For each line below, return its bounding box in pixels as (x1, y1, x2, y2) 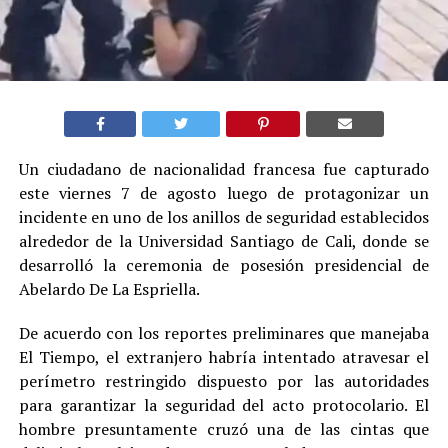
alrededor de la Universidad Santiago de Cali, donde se (18, 229, 430, 252)
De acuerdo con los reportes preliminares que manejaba (18, 321, 430, 344)
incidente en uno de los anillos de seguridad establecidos (18, 205, 430, 228)
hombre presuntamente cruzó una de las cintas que (18, 417, 430, 440)
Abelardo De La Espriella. (18, 277, 200, 300)
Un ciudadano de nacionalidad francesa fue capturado (18, 157, 430, 180)
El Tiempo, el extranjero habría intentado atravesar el (18, 345, 430, 368)
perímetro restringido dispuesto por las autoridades (18, 369, 430, 392)
